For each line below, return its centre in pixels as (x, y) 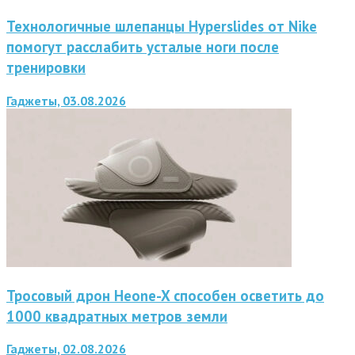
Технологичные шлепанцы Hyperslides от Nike (162, 27)
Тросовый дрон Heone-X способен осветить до (165, 295)
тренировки (46, 68)
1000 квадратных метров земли (117, 316)
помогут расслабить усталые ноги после (143, 47)
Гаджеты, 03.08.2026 (66, 100)
